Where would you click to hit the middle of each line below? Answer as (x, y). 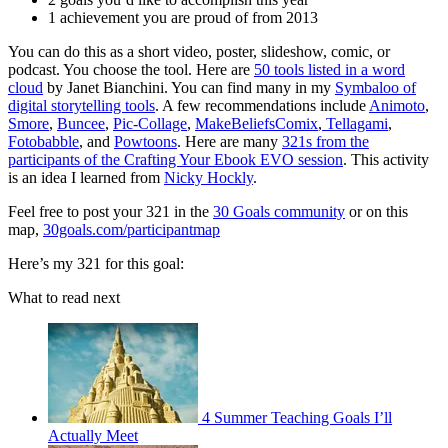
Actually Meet (93, 436)
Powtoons (145, 142)
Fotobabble (43, 142)
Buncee (81, 124)
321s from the (325, 142)
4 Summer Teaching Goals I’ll (297, 418)
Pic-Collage (150, 124)
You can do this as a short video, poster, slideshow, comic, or (199, 52)
